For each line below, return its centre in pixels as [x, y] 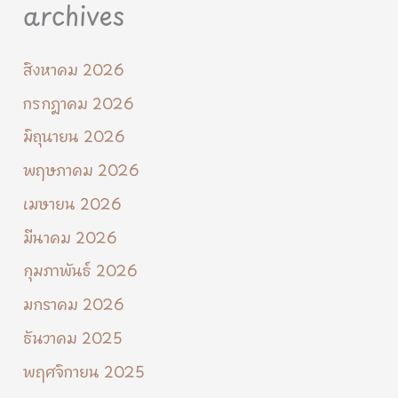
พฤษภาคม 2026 [82, 169]
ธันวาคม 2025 [73, 336]
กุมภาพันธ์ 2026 [81, 269]
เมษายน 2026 [73, 202]
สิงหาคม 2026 [74, 68]
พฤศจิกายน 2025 [84, 370]
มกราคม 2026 [74, 303]
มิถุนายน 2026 [75, 135]
